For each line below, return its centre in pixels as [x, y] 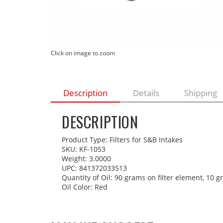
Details [146, 93]
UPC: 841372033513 [94, 168]
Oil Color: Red [85, 187]
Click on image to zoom [83, 53]
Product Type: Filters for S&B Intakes [122, 140]
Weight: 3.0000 [86, 159]
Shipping [200, 93]
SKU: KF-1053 [84, 149]
